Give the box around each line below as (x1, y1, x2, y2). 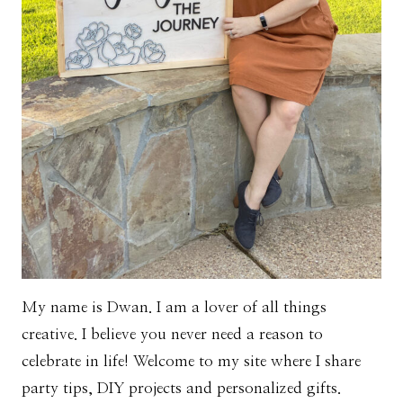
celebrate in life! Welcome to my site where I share (22, 353, 361, 369)
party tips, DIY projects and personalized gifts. (22, 380, 341, 396)
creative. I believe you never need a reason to (22, 326, 323, 342)
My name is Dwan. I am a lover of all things (22, 299, 327, 315)
